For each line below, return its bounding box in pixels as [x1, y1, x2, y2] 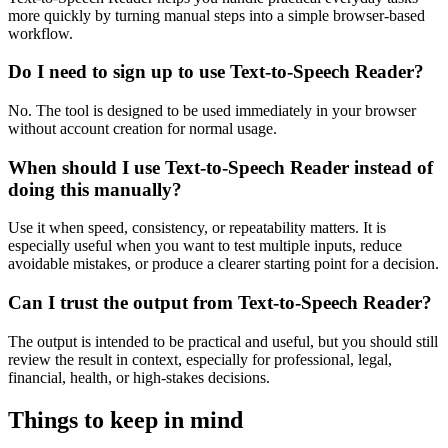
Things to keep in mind [8, 406, 243, 433]
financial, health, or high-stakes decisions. [8, 368, 270, 386]
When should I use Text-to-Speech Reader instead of [8, 156, 433, 178]
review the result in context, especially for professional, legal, [8, 350, 392, 368]
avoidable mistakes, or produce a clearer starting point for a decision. [8, 255, 439, 273]
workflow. [8, 24, 73, 42]
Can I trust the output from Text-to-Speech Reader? [8, 292, 432, 314]
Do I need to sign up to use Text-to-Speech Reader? [8, 61, 424, 83]
